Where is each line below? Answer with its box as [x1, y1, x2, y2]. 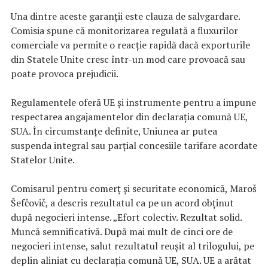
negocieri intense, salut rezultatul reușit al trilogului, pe [11, 239, 254, 252]
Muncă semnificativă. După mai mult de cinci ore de [11, 224, 233, 238]
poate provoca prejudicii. [11, 66, 118, 80]
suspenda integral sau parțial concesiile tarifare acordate [11, 138, 257, 152]
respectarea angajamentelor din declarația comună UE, [11, 109, 248, 123]
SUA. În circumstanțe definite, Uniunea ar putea [11, 124, 217, 138]
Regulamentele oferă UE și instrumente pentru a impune [11, 95, 256, 109]
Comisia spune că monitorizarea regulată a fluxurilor [11, 23, 238, 37]
